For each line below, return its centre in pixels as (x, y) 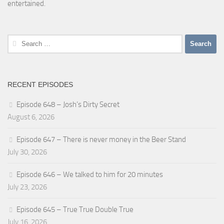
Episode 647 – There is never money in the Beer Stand (101, 139)
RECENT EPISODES (40, 84)
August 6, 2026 (31, 117)
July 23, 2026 (27, 187)
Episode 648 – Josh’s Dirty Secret (68, 104)
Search (17, 40)
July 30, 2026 (27, 152)
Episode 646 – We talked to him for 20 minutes (90, 174)
